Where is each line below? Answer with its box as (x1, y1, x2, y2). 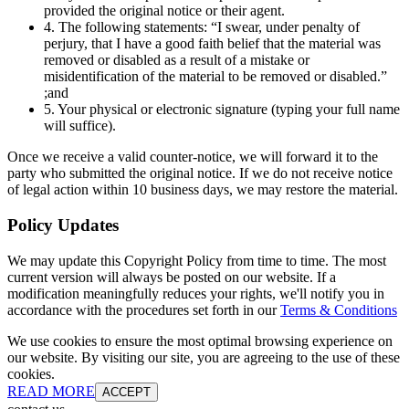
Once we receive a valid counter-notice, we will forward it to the (7, 149, 378, 165)
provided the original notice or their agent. (44, 3, 285, 19)
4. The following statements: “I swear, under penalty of (44, 19, 360, 36)
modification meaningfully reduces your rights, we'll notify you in (7, 285, 384, 301)
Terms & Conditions (280, 301, 397, 318)
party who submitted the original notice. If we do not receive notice (7, 165, 393, 182)
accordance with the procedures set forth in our (7, 301, 280, 318)
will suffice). (44, 118, 116, 134)
